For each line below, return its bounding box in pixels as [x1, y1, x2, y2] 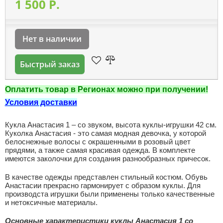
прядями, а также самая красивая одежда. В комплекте [4, 146, 195, 154]
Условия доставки [4, 98, 77, 107]
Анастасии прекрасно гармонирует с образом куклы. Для [4, 181, 201, 190]
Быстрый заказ [19, 59, 80, 70]
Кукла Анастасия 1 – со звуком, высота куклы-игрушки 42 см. [4, 120, 217, 129]
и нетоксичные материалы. [4, 198, 98, 207]
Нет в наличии [22, 33, 82, 44]
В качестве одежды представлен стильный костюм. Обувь [4, 173, 208, 181]
